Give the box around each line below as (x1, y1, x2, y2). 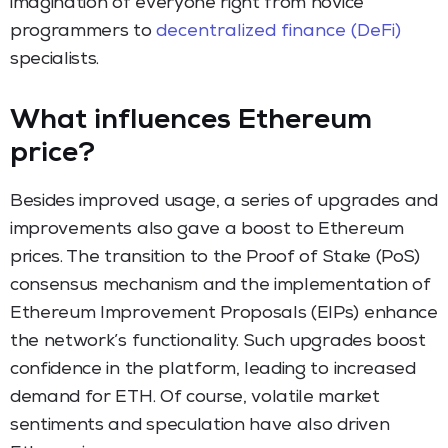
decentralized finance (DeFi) (156, 22, 401, 41)
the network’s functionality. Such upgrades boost (10, 332, 426, 351)
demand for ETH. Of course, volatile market (10, 388, 380, 407)
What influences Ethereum (10, 107, 372, 136)
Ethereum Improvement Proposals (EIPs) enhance (10, 304, 438, 323)
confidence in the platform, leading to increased (10, 360, 416, 379)
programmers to (10, 22, 157, 41)
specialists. (10, 50, 100, 69)
